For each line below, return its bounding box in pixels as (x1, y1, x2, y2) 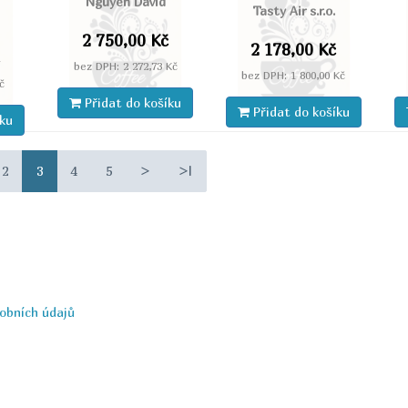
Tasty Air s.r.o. (251, 2, 335, 18)
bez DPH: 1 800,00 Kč (241, 67, 346, 82)
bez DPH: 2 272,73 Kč (73, 59, 178, 74)
